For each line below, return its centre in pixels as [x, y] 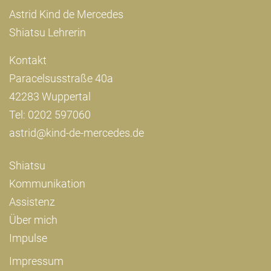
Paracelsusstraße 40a [61, 79]
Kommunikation [47, 184]
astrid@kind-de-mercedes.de [77, 133]
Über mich [33, 220]
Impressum [36, 261]
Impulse [28, 238]
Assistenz [32, 202]
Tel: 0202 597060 [50, 115]
